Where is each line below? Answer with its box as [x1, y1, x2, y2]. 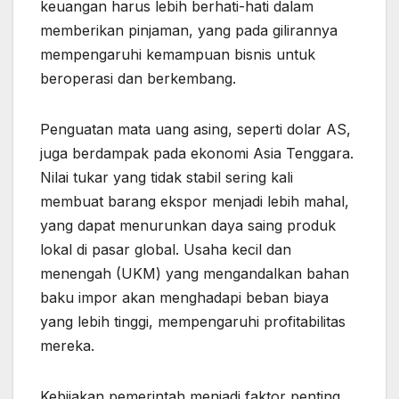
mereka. [40, 337, 94, 355]
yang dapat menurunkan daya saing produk [40, 216, 336, 235]
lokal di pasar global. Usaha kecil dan [40, 240, 291, 259]
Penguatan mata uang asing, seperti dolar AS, [40, 120, 351, 139]
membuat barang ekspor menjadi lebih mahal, [40, 192, 349, 211]
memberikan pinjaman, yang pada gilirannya [40, 21, 338, 40]
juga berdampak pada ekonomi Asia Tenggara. [40, 144, 354, 163]
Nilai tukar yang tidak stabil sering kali [40, 168, 293, 187]
